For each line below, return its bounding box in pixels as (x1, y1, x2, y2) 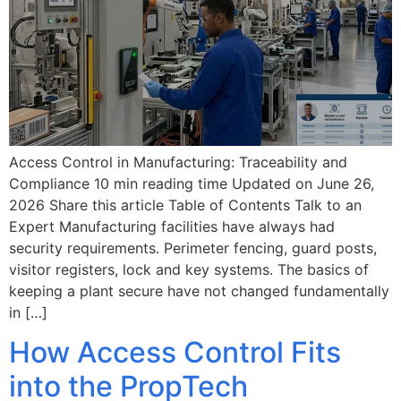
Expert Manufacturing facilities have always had (9, 217, 335, 235)
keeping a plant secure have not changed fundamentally (9, 281, 389, 300)
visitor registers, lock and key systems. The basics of (9, 260, 369, 278)
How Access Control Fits (9, 335, 341, 371)
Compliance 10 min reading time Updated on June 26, (9, 174, 374, 192)
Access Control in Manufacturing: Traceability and (9, 152, 347, 171)
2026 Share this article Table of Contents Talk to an (9, 195, 362, 214)
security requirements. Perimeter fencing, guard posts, (9, 238, 377, 257)
